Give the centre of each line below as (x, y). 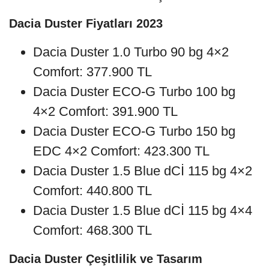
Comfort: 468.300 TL (92, 230)
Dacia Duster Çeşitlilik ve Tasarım (106, 258)
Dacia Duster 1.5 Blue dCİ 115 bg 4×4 (143, 210)
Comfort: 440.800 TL (92, 190)
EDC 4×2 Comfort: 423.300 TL (121, 151)
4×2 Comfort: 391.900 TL (105, 111)
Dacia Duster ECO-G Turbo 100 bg (134, 91)
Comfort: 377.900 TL (92, 71)
